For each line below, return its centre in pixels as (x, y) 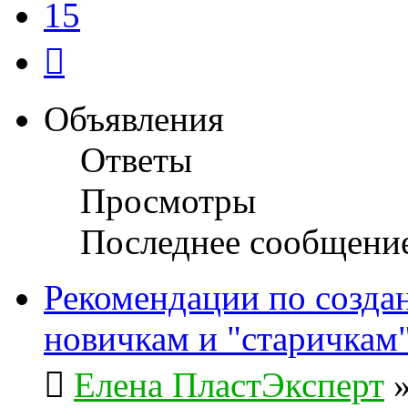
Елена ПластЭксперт (229, 384)
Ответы (136, 159)
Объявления (134, 118)
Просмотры (168, 200)
